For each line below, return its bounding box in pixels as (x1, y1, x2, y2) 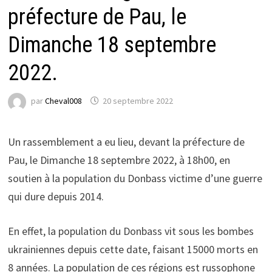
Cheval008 (44, 95, 82, 107)
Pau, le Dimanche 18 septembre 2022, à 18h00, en (7, 152, 230, 167)
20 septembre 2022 (102, 95, 173, 107)
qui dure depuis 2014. (7, 189, 104, 203)
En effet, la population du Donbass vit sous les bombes (7, 223, 254, 238)
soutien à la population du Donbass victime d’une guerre (7, 171, 262, 185)
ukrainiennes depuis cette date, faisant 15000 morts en (7, 242, 258, 256)
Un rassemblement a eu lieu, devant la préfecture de (7, 134, 245, 149)
